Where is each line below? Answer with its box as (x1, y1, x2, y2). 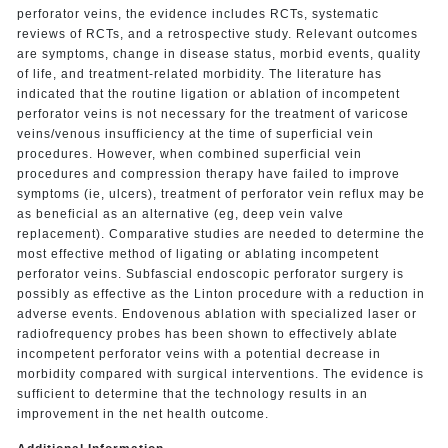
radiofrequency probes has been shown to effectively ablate (16, 326, 398, 341)
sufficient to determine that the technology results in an (16, 386, 368, 401)
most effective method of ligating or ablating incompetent (16, 246, 379, 261)
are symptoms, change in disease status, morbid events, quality (16, 46, 421, 61)
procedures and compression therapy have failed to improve (16, 166, 400, 181)
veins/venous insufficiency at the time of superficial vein (16, 126, 374, 141)
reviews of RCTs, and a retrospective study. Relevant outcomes (16, 26, 418, 41)
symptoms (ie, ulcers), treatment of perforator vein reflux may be (16, 186, 425, 201)
